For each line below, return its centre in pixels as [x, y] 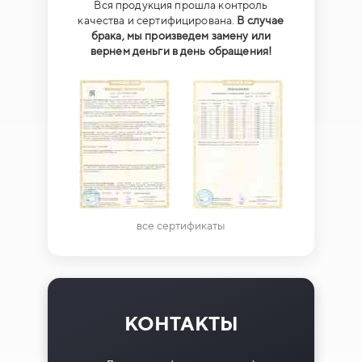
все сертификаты [181, 225]
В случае [261, 20]
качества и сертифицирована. [158, 20]
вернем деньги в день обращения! [181, 51]
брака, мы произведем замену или [181, 35]
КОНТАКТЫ [181, 323]
